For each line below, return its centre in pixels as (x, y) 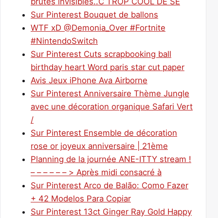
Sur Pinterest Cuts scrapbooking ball (101, 54)
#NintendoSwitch (64, 41)
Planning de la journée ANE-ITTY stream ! (111, 159)
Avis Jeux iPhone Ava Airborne (89, 81)
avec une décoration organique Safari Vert (112, 107)
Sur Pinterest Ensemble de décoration (104, 133)
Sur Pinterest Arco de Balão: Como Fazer (109, 186)
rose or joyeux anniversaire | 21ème (99, 146)
